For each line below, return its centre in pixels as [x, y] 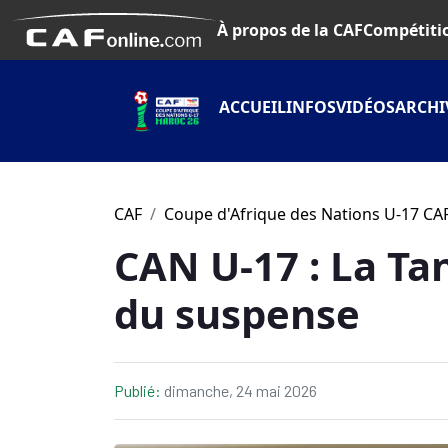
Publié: [139, 390]
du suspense [237, 313]
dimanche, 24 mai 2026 [240, 390]
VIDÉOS [365, 106]
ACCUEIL [252, 106]
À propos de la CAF [290, 29]
